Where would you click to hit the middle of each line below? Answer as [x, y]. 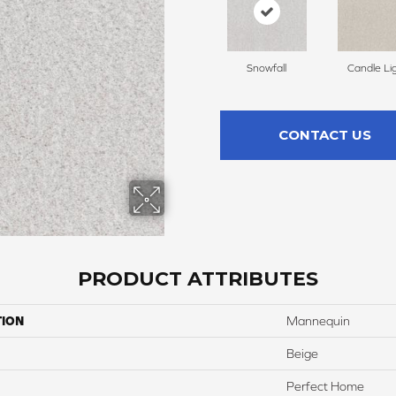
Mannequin [318, 321]
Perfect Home [325, 387]
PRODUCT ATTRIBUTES [198, 279]
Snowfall [267, 69]
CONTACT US [324, 135]
